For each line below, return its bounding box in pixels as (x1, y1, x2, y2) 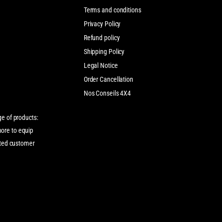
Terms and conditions (83, 5, 141, 14)
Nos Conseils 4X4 (83, 89, 131, 97)
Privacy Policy (83, 19, 121, 28)
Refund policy (83, 33, 120, 42)
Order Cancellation (83, 75, 133, 83)
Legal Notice (83, 61, 118, 69)
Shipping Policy (83, 47, 125, 55)
